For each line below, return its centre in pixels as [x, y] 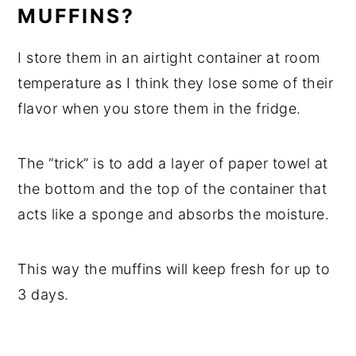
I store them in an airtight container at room [169, 58]
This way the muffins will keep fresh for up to [174, 269]
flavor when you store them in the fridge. [159, 109]
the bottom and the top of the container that [172, 189]
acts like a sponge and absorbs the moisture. [176, 215]
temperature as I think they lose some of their [176, 83]
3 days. [46, 295]
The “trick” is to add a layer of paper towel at [173, 164]
